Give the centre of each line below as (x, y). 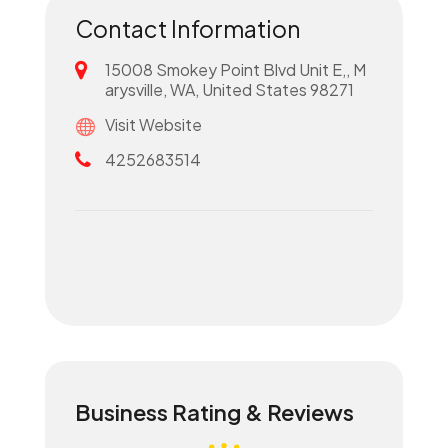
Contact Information (187, 28)
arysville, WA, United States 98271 (229, 89)
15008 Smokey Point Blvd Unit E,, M (235, 69)
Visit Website (153, 124)
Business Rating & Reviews (214, 412)
